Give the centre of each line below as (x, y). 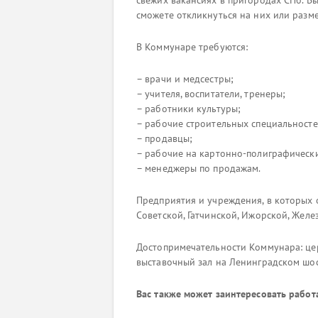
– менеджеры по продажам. (199, 168)
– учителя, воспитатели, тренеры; (211, 94)
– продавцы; (165, 138)
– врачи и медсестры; (185, 79)
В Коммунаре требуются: (192, 47)
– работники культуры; (189, 109)
